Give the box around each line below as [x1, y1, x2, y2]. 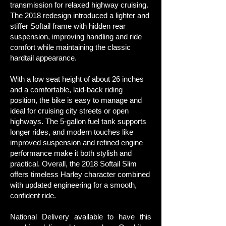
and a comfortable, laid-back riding [10, 85, 123, 94]
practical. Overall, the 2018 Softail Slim [10, 159, 137, 168]
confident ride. [10, 191, 56, 200]
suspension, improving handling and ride [10, 32, 142, 41]
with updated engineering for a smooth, [10, 181, 137, 189]
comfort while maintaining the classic [10, 43, 131, 51]
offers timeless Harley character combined [10, 170, 150, 179]
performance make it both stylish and [10, 149, 132, 157]
